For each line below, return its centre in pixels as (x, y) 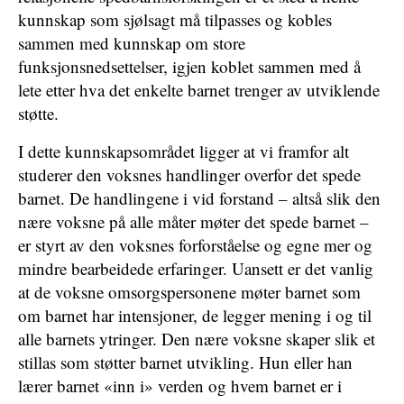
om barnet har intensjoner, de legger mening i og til (195, 315)
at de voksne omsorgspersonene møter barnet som (189, 292)
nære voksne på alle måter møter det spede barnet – (193, 221)
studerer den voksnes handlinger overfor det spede (189, 174)
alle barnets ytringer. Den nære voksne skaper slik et (197, 339)
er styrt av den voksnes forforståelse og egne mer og (195, 245)
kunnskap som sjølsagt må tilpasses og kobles (175, 19)
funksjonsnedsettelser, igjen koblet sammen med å (189, 66)
